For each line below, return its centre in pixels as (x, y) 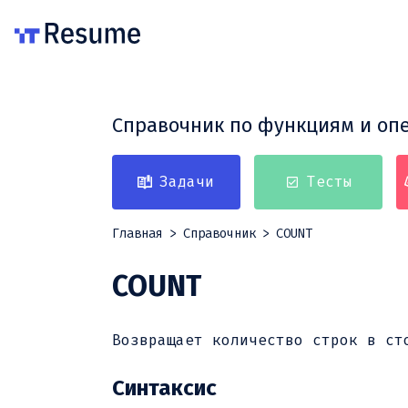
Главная (137, 233)
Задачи (187, 182)
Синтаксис (164, 388)
